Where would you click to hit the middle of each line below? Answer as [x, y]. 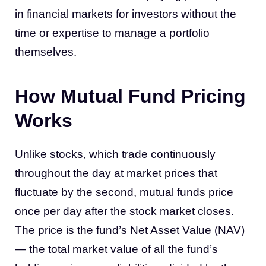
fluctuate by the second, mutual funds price [124, 192]
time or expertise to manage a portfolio [112, 33]
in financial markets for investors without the [126, 14]
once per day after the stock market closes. [124, 211]
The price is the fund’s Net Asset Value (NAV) [130, 230]
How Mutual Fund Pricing [130, 96]
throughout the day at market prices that [116, 173]
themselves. [46, 52]
